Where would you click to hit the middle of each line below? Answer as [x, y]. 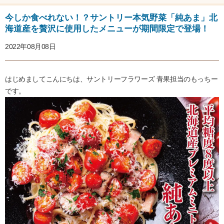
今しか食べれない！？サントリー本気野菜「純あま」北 [111, 18]
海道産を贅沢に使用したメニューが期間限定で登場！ [107, 29]
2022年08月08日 [30, 47]
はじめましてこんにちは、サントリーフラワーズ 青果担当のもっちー [111, 79]
